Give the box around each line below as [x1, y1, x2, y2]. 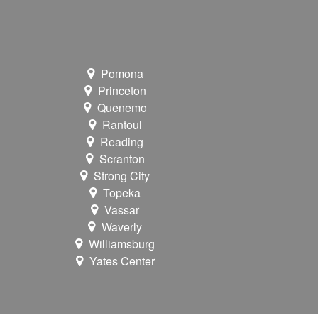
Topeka [103, 185, 141, 202]
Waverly [102, 219, 143, 236]
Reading [100, 133, 144, 150]
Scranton [99, 150, 145, 168]
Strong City [94, 168, 150, 185]
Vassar [104, 202, 140, 219]
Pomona [100, 65, 143, 82]
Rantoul [102, 116, 142, 133]
